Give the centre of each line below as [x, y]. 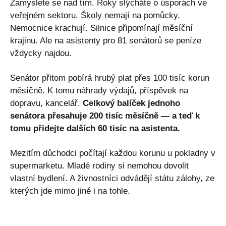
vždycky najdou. [41, 53]
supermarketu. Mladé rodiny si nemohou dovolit [99, 165]
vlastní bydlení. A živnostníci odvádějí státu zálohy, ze [112, 178]
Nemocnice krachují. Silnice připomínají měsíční [101, 28]
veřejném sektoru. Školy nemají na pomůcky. [95, 15]
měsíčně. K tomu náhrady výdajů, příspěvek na [99, 90]
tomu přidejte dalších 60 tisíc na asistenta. [95, 128]
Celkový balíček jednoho [131, 103]
